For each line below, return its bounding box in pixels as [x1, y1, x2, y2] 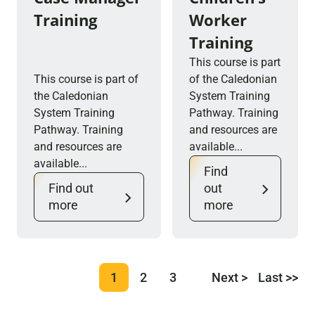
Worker [189, 9, 247, 30]
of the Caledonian [189, 72, 277, 86]
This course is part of [34, 72, 139, 86]
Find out [49, 181, 94, 195]
